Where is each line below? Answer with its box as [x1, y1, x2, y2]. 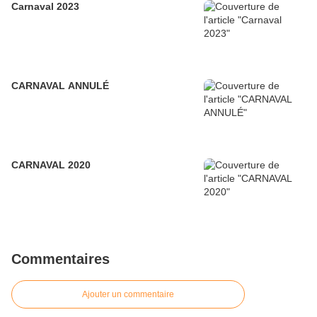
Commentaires [11, 251, 110, 267]
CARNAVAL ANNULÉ [11, 80, 109, 92]
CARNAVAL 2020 [11, 159, 91, 171]
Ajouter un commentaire [82, 289, 174, 300]
